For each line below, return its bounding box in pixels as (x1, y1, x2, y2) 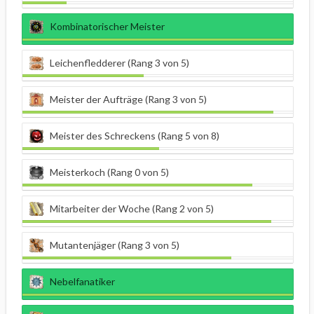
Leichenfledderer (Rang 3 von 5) (50, 57, 189, 69)
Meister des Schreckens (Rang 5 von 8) (50, 130, 219, 142)
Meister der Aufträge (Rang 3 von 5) (50, 93, 207, 106)
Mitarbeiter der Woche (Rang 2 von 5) (50, 203, 214, 215)
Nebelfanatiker (50, 275, 115, 288)
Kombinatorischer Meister (50, 20, 165, 33)
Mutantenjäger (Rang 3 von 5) (50, 239, 179, 252)
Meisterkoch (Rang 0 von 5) (50, 166, 169, 179)
